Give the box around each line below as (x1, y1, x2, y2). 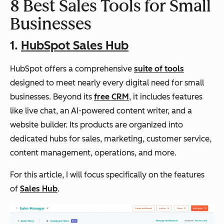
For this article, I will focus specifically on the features (10, 169, 204, 179)
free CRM (94, 91, 129, 101)
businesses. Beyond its (10, 91, 94, 101)
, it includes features (129, 91, 202, 101)
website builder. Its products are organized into (10, 119, 183, 129)
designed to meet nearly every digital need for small (10, 77, 204, 87)
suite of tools (134, 63, 184, 73)
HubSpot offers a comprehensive (10, 63, 134, 73)
